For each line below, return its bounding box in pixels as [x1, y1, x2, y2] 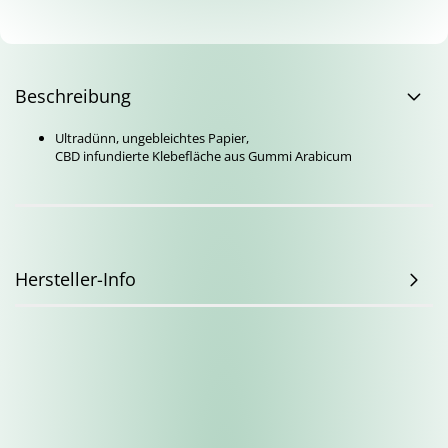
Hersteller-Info [15, 267, 136, 291]
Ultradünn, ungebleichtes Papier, [55, 129, 249, 147]
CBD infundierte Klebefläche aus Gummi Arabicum [55, 147, 352, 165]
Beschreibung [15, 84, 131, 108]
